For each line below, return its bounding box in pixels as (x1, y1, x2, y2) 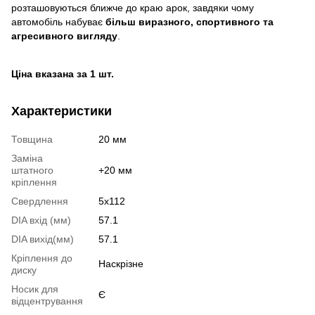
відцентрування (11, 295, 83, 307)
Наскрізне (98, 257, 143, 269)
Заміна (11, 152, 43, 164)
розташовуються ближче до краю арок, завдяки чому (11, 1, 254, 13)
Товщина (11, 133, 53, 145)
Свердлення (11, 195, 68, 207)
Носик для (11, 283, 58, 295)
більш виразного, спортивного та (105, 15, 274, 27)
